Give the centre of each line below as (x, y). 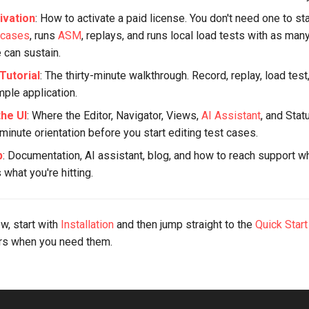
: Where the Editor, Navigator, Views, (114, 116)
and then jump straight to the (185, 225)
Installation (87, 225)
